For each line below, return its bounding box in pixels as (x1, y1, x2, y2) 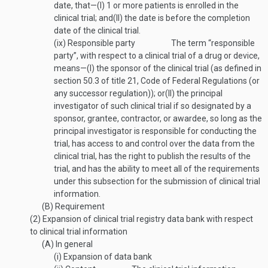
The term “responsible (171, 38, 255, 48)
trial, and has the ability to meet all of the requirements (54, 164, 260, 173)
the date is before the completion (123, 13, 250, 23)
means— (54, 63, 87, 73)
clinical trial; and (54, 13, 113, 23)
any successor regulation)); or (54, 89, 165, 98)
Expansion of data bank (62, 252, 152, 261)
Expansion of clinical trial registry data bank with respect (41, 214, 253, 224)
